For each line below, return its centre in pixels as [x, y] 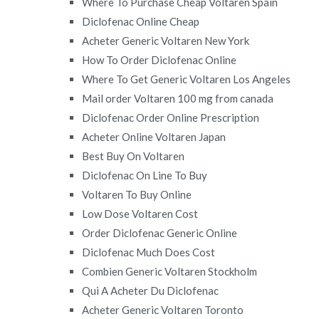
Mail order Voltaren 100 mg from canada [178, 98]
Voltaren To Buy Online [137, 194]
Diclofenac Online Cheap [141, 21]
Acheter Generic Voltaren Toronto [163, 309]
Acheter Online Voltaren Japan [154, 136]
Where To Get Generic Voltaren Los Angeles [187, 79]
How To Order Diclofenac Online [159, 59]
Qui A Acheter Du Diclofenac [151, 290]
